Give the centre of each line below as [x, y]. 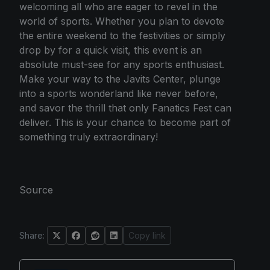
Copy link [147, 235]
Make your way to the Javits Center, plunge [120, 79]
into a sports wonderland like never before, [119, 93]
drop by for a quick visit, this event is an [111, 50]
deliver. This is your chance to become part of [125, 122]
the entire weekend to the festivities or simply [122, 35]
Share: [32, 235]
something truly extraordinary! [89, 137]
